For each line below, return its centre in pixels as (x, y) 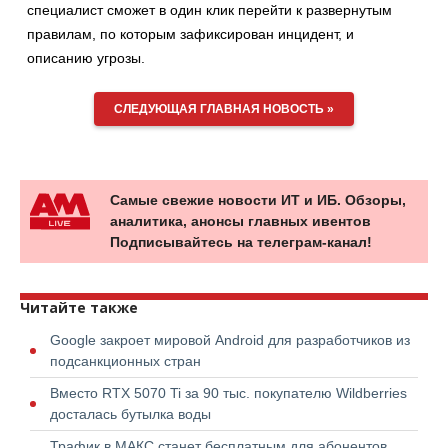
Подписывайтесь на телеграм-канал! (241, 241)
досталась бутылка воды (130, 413)
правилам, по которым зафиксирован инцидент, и (190, 34)
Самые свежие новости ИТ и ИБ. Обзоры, (258, 199)
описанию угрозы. (86, 58)
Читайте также (79, 307)
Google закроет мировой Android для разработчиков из (230, 339)
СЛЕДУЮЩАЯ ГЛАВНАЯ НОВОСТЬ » (224, 108)
